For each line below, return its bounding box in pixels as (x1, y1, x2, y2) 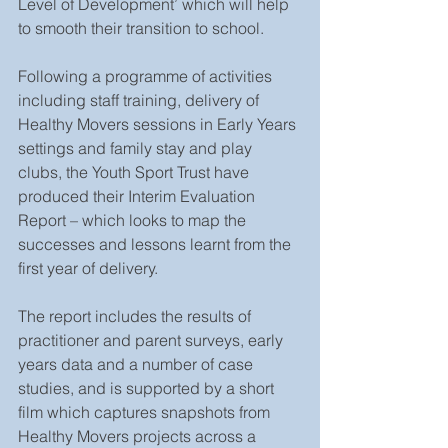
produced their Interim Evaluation (18, 186, 259, 206)
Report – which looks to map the (18, 210, 250, 230)
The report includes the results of (18, 306, 255, 326)
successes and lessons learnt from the (18, 234, 295, 254)
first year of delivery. (18, 258, 162, 278)
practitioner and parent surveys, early (18, 330, 287, 350)
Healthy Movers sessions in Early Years (18, 114, 300, 134)
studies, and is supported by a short (18, 378, 278, 398)
